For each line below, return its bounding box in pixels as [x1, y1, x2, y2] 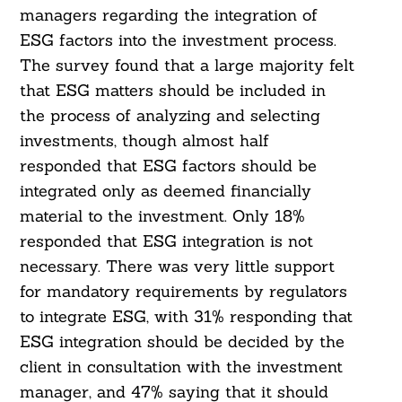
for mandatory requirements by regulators [19, 281, 347, 302]
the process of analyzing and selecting [19, 105, 320, 127]
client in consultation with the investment [19, 356, 343, 378]
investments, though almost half [19, 130, 269, 152]
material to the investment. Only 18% [19, 205, 305, 227]
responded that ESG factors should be [19, 155, 317, 177]
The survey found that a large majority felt [19, 55, 354, 76]
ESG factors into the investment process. [19, 30, 336, 51]
